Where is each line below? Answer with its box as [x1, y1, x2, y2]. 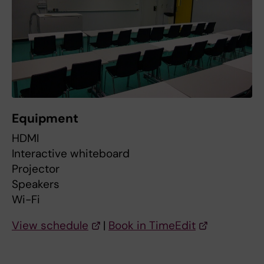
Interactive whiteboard [12, 146, 130, 161]
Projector [12, 161, 60, 177]
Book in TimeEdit [108, 218, 196, 233]
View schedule [12, 218, 88, 233]
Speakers [12, 177, 60, 192]
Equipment [12, 110, 79, 127]
